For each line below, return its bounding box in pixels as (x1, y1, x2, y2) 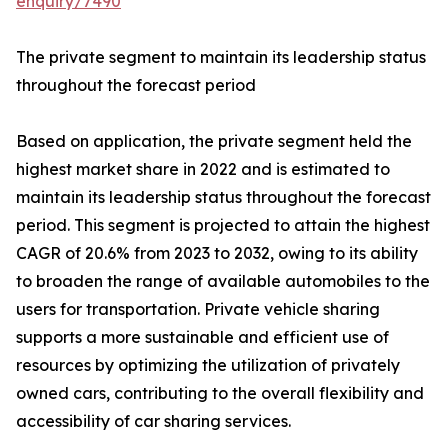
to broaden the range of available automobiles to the (16, 271, 430, 291)
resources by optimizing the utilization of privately (16, 355, 400, 375)
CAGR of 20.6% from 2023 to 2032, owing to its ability (16, 243, 418, 263)
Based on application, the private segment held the (16, 131, 412, 151)
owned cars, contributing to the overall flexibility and (16, 383, 424, 403)
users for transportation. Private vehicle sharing (16, 299, 380, 319)
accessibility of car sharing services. (16, 411, 291, 431)
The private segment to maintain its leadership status (16, 47, 426, 67)
